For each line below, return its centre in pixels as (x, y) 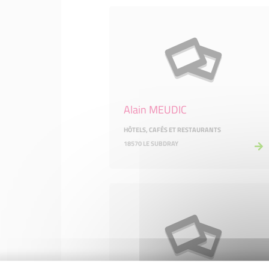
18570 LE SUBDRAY (151, 144)
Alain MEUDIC (155, 110)
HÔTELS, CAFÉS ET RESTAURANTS (172, 130)
